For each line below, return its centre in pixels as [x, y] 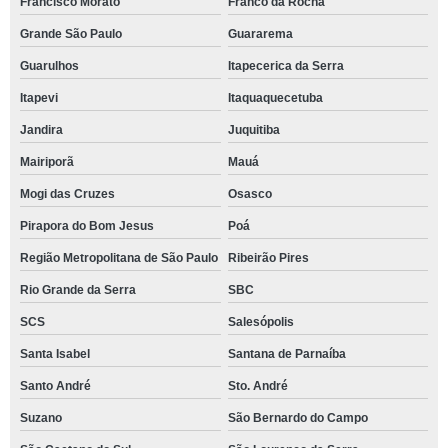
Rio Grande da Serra [78, 290]
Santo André [55, 386]
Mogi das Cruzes [67, 194]
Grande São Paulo [71, 34]
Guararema [260, 34]
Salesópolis [260, 322]
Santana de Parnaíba [286, 354]
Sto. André [257, 386]
